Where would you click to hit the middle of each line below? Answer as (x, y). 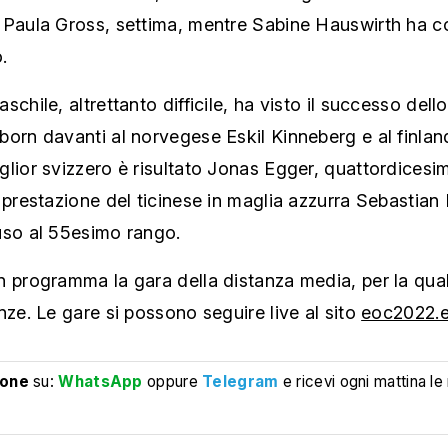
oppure (172, 382)
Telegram (240, 382)
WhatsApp (100, 382)
